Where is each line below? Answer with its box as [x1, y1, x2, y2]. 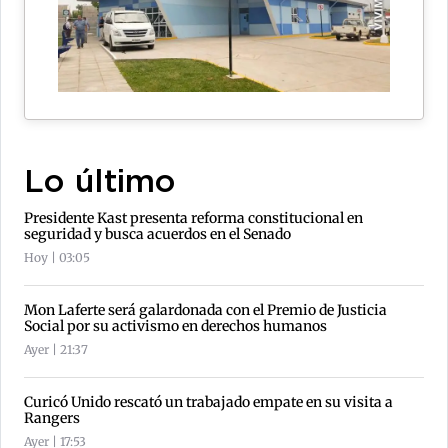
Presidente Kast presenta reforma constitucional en [24, 208, 363, 227]
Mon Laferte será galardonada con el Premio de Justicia [24, 300, 387, 319]
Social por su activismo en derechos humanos [24, 316, 327, 335]
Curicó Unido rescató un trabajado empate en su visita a [24, 392, 393, 411]
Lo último [24, 168, 176, 197]
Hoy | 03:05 [24, 249, 90, 265]
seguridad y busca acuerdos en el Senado [24, 224, 291, 243]
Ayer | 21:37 [24, 341, 88, 357]
